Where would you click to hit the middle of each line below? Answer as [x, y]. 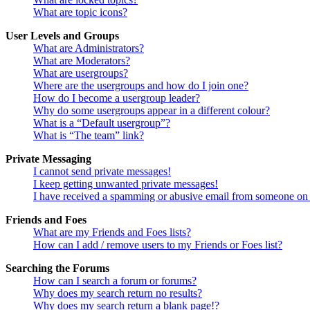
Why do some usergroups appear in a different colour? [152, 111]
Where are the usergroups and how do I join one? [141, 86]
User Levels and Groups [62, 36]
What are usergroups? [81, 73]
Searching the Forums [57, 268]
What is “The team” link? [89, 136]
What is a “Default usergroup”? [102, 123]
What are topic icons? [80, 12]
